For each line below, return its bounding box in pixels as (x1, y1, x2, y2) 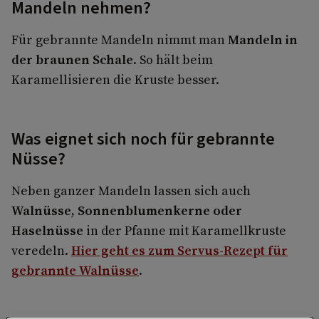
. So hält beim (133, 50, 213, 68)
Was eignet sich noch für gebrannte (11, 126, 275, 152)
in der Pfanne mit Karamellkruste (83, 221, 286, 239)
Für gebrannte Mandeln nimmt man (11, 30, 228, 48)
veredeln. (11, 241, 71, 259)
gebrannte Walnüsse (11, 261, 139, 279)
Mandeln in (228, 30, 298, 48)
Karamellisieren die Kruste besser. (11, 70, 219, 88)
